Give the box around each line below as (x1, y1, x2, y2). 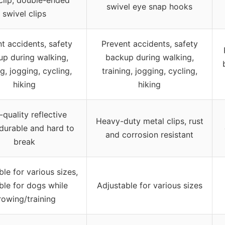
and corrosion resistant (105, 129, 193, 140)
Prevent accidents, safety (101, 38, 198, 49)
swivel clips (2, 8, 46, 19)
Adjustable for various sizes (96, 180, 202, 190)
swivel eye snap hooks (106, 1, 192, 12)
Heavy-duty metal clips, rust (95, 116, 203, 126)
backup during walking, (105, 52, 194, 62)
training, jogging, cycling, (101, 65, 197, 76)
